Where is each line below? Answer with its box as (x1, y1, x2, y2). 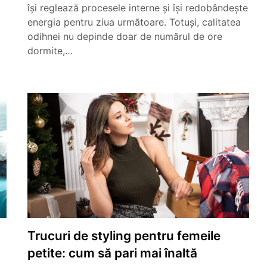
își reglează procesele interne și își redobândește (27, 2, 248, 14)
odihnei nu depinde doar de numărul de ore (27, 30, 222, 42)
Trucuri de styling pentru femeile (27, 228, 221, 243)
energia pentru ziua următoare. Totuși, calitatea (27, 16, 241, 28)
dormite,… (27, 45, 73, 57)
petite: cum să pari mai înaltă (27, 246, 197, 260)
